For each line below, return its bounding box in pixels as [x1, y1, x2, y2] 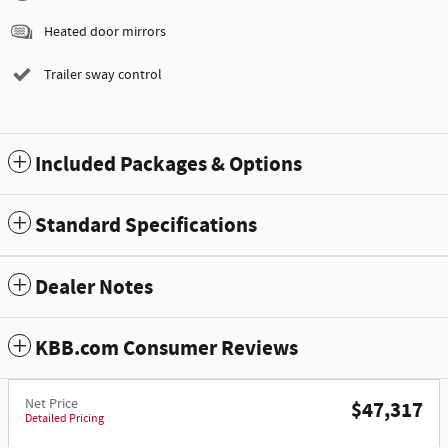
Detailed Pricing [25, 410, 104, 428]
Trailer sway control [44, 66, 162, 85]
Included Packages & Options [35, 151, 302, 180]
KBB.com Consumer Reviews [35, 335, 298, 364]
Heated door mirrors [44, 23, 166, 42]
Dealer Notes [35, 274, 153, 303]
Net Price [25, 395, 78, 414]
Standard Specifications [35, 212, 257, 241]
